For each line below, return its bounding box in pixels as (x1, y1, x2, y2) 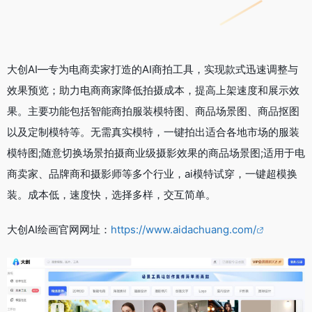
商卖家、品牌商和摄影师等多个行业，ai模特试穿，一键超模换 (7, 167, 297, 180)
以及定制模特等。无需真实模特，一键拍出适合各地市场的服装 (7, 125, 299, 139)
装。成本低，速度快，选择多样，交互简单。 (7, 188, 216, 201)
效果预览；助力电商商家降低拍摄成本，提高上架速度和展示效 (7, 84, 299, 97)
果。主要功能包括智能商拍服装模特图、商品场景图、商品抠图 (7, 104, 299, 118)
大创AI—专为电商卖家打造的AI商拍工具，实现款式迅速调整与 (7, 63, 298, 76)
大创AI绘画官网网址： (7, 223, 111, 236)
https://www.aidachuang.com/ (111, 223, 256, 236)
